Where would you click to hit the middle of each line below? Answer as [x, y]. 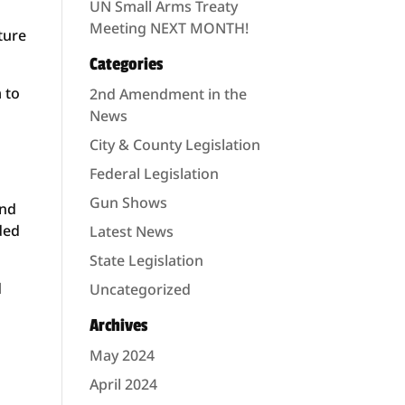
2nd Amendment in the [168, 94]
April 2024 [123, 384]
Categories [126, 64]
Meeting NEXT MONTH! [169, 28]
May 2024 [122, 355]
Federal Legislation [154, 174]
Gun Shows [128, 202]
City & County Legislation [174, 145]
